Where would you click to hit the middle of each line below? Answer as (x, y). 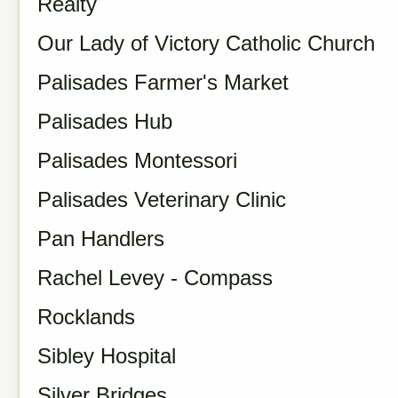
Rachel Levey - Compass (155, 278)
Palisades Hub (105, 121)
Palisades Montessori (137, 160)
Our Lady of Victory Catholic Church (206, 43)
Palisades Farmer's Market (163, 82)
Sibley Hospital (107, 356)
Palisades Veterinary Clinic (162, 199)
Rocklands (86, 317)
